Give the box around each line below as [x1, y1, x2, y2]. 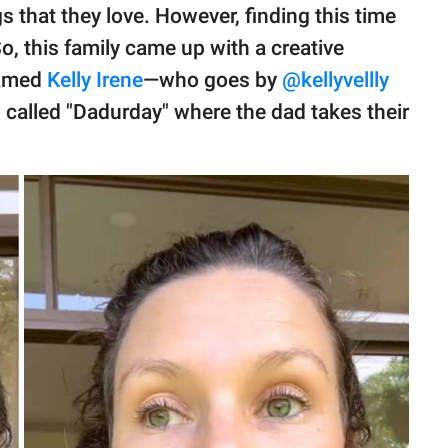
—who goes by [143, 68, 282, 93]
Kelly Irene [47, 68, 143, 93]
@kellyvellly [282, 68, 389, 93]
